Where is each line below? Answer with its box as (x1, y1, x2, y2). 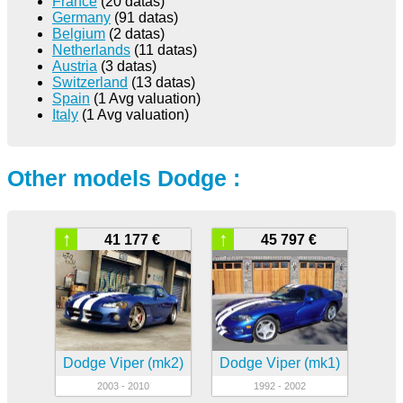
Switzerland (52, 75, 128, 90)
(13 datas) (128, 75, 195, 90)
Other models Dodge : (7, 165, 240, 191)
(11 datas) (130, 42, 197, 58)
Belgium (52, 26, 105, 41)
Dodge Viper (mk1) (219, 355, 340, 371)
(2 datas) (105, 26, 165, 41)
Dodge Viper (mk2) (63, 355, 184, 371)
